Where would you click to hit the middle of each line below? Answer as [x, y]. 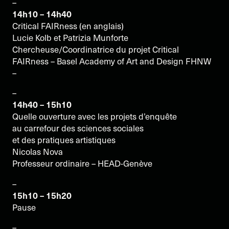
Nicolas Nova [38, 152]
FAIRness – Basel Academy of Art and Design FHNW [112, 61]
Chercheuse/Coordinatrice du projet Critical [96, 49]
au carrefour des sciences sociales [78, 128]
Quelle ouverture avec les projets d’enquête [95, 117]
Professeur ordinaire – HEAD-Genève [82, 164]
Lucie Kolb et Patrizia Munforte [70, 37]
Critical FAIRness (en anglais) [68, 26]
